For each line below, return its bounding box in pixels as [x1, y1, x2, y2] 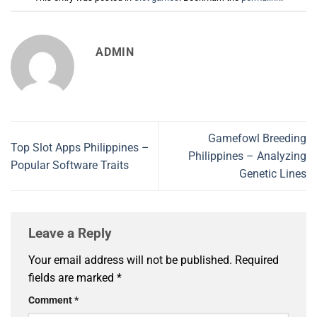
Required [235, 253, 279, 267]
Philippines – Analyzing [188, 149, 306, 163]
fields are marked [28, 270, 117, 284]
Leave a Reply [28, 225, 115, 242]
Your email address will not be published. [28, 253, 232, 267]
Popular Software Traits [11, 158, 129, 172]
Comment [28, 294, 74, 306]
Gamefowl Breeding [208, 132, 306, 146]
